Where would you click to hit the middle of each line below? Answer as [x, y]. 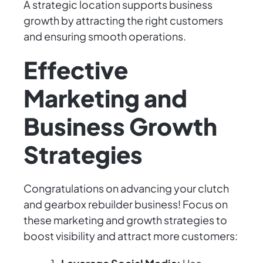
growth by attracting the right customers [123, 21]
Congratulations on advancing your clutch [126, 188]
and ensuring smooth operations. [105, 36]
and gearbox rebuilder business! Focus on [126, 204]
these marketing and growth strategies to [125, 220]
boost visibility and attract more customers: [131, 236]
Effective [76, 70]
